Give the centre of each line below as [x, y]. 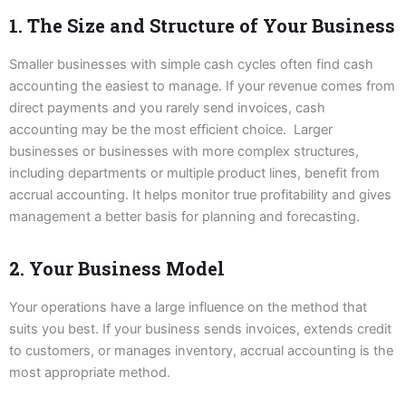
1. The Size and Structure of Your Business [202, 25]
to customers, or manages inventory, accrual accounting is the [201, 350]
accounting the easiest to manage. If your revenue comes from [202, 86]
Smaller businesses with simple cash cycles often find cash [191, 64]
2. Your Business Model [117, 268]
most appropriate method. [90, 372]
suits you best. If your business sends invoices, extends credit [200, 329]
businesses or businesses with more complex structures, [184, 151]
